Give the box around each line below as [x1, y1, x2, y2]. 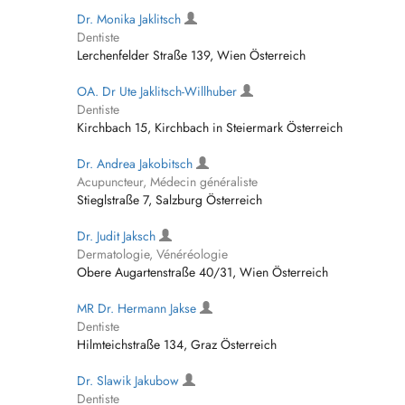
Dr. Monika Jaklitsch [77, 10, 184, 28]
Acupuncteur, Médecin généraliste [77, 173, 258, 191]
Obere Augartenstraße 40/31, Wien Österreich [77, 263, 328, 281]
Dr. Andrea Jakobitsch [77, 155, 196, 173]
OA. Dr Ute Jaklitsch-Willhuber [77, 82, 240, 100]
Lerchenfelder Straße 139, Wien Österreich [77, 46, 306, 64]
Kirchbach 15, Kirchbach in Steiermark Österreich [77, 118, 343, 137]
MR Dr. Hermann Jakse [77, 299, 200, 317]
